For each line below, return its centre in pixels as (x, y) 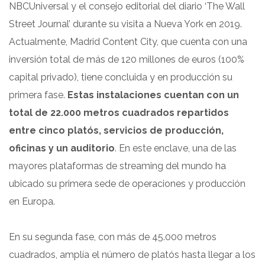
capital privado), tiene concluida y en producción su (121, 77)
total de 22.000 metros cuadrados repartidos (119, 112)
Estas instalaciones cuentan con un (153, 95)
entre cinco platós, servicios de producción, (116, 130)
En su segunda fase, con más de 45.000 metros (113, 237)
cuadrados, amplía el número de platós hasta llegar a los (132, 254)
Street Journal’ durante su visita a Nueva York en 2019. (125, 24)
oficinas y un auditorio (62, 148)
